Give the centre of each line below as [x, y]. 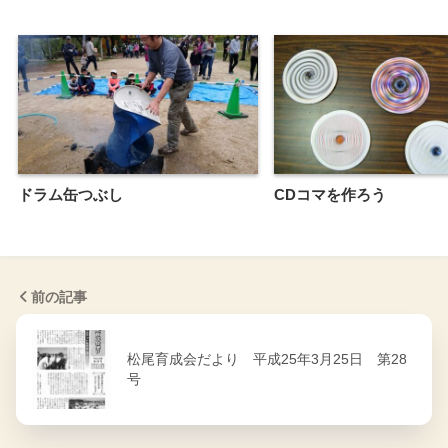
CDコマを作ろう [330, 194]
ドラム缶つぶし [70, 194]
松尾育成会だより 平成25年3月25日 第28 [267, 358]
